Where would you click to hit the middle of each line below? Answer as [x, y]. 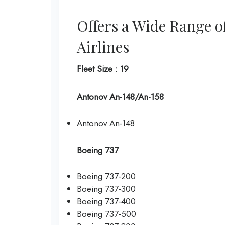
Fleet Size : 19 [103, 69]
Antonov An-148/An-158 [120, 97]
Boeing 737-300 [106, 189]
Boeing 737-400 [106, 202]
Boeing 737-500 [106, 214]
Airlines [103, 47]
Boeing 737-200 [106, 177]
